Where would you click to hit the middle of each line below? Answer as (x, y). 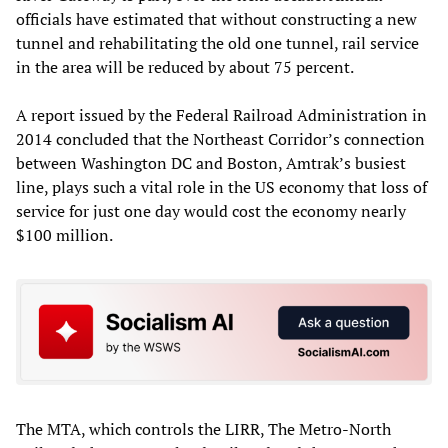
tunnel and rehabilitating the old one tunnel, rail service (217, 43)
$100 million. (64, 235)
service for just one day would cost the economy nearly (211, 211)
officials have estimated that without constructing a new (216, 19)
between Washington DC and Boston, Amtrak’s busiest (211, 163)
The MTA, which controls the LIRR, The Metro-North (203, 428)
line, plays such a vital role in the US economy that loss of (221, 187)
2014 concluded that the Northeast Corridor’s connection (220, 139)
